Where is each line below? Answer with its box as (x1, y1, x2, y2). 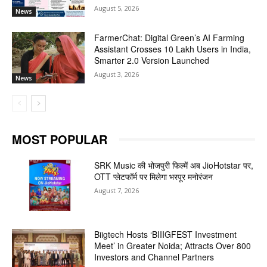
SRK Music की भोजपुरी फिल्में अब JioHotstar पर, (94, 159, 254, 172)
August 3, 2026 (94, 70, 139, 79)
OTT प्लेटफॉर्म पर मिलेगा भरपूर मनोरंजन (94, 170, 213, 183)
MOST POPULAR (12, 131, 107, 148)
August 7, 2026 (94, 186, 139, 195)
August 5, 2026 (94, 3, 139, 13)
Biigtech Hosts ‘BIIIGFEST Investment (94, 228, 237, 240)
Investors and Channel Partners (94, 250, 215, 263)
